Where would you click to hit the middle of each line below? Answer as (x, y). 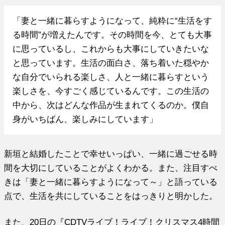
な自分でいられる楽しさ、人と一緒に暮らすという (110, 77)
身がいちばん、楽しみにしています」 (85, 119)
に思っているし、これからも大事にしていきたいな (110, 49)
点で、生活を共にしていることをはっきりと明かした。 (111, 196)
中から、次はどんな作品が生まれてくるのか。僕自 (110, 105)
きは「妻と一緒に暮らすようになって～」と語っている (111, 182)
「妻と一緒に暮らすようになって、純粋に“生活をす (112, 21)
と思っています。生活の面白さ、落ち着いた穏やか (110, 63)
